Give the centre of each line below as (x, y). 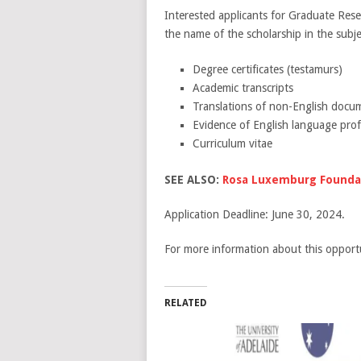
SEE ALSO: (193, 179)
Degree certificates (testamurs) (267, 69)
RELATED (185, 303)
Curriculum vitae (232, 143)
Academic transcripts (243, 87)
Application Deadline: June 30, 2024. (254, 214)
